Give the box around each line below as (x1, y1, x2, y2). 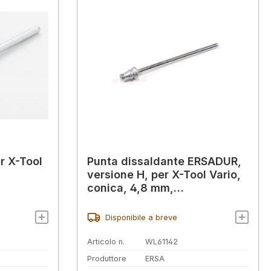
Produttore (87, 253, 126, 263)
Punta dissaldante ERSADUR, (87, 155, 241, 168)
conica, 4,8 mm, (87, 181, 174, 195)
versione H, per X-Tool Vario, (87, 168, 241, 181)
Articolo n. (87, 237, 125, 246)
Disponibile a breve (105, 212, 177, 222)
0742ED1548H (87, 195, 163, 208)
